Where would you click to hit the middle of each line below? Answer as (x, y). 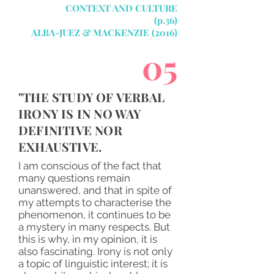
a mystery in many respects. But (94, 227)
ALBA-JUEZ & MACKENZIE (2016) (104, 32)
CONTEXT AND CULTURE (121, 8)
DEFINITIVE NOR (70, 130)
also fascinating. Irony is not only (95, 251)
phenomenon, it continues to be (94, 215)
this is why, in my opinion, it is (88, 239)
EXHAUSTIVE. (60, 146)
